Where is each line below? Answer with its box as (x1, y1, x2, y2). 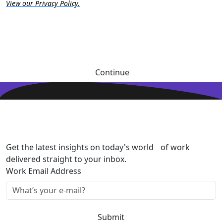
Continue (95, 67, 129, 78)
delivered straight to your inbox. (6, 153, 126, 165)
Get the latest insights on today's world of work (6, 141, 190, 153)
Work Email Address (6, 165, 81, 176)
